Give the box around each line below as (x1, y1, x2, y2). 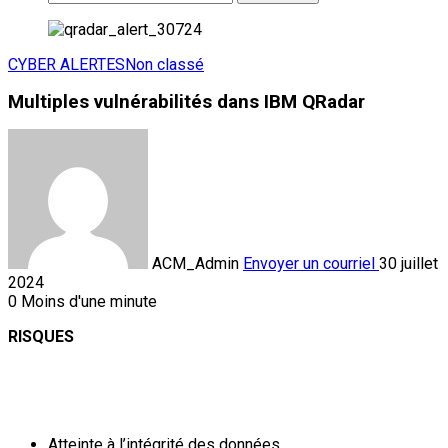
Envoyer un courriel (243, 253, 375, 273)
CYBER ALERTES (8, 55, 125, 74)
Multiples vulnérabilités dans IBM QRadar (8, 89, 365, 113)
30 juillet (379, 253, 438, 273)
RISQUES (8, 326, 74, 346)
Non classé (125, 55, 204, 74)
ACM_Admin (152, 253, 239, 273)
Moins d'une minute (17, 291, 157, 311)
